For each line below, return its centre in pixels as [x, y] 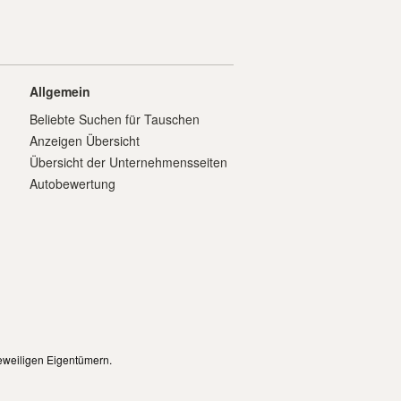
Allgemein [60, 91]
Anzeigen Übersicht [85, 141]
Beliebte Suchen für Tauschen [115, 119]
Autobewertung [73, 183]
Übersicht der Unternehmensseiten [128, 162]
